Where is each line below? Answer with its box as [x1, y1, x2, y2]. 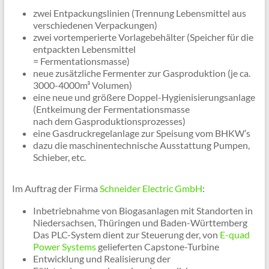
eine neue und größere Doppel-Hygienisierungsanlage [32, 91, 255, 103]
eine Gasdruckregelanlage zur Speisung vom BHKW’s [32, 127, 250, 139]
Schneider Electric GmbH [99, 183, 202, 195]
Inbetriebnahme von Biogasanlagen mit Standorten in [32, 205, 253, 217]
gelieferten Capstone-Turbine [95, 241, 219, 253]
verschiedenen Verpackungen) [32, 19, 157, 31]
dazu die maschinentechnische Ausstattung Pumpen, [32, 139, 250, 151]
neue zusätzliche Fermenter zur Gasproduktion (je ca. [32, 67, 250, 79]
